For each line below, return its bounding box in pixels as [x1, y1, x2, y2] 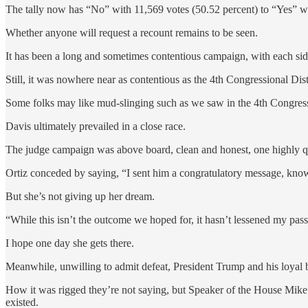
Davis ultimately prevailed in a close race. [5, 120, 186, 132]
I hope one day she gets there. [5, 236, 134, 249]
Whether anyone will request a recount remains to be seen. [5, 26, 258, 38]
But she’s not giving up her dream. [5, 190, 155, 202]
